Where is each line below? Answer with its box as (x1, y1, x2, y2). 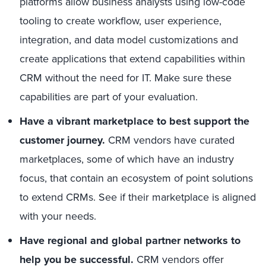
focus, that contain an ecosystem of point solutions (20, 170, 253, 186)
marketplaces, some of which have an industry (20, 151, 234, 167)
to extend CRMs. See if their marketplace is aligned (20, 189, 256, 205)
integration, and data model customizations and (20, 32, 238, 47)
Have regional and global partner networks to (20, 233, 240, 248)
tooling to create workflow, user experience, (20, 13, 221, 28)
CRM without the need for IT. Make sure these (20, 70, 232, 85)
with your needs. (20, 208, 96, 224)
